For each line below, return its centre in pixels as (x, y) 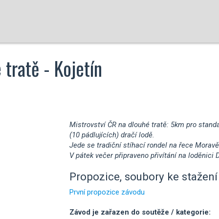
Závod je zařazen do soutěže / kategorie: (140, 212)
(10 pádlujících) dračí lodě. (112, 135)
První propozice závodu (107, 192)
